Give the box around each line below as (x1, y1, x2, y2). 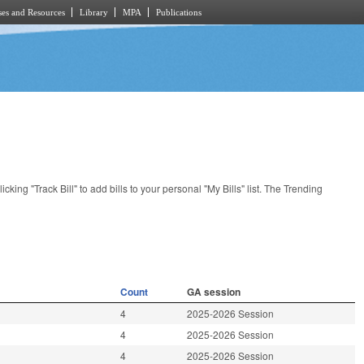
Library (80, 7, 108, 17)
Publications (156, 7, 201, 17)
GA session (187, 284, 241, 300)
